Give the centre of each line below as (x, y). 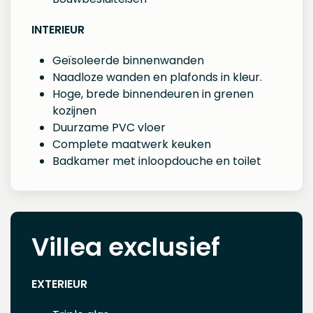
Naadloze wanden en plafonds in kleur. (157, 77)
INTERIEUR (58, 29)
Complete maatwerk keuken (132, 144)
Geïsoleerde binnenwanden (128, 60)
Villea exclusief (126, 247)
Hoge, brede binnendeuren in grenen (153, 94)
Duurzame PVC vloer (109, 127)
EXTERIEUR (59, 284)
